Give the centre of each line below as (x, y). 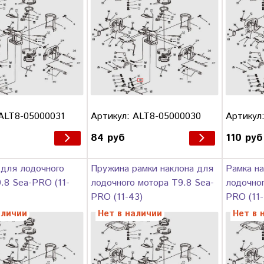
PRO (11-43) (116, 197)
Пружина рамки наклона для (152, 169)
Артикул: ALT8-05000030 (146, 116)
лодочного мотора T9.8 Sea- (152, 183)
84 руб (108, 138)
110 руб (244, 138)
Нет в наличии (130, 214)
